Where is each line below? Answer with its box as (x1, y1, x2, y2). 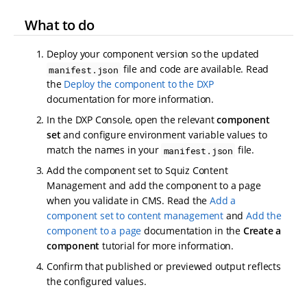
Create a (243, 224, 282, 238)
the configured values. (47, 275, 147, 288)
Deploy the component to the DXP (64, 77, 214, 91)
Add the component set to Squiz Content (47, 164, 228, 177)
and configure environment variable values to (60, 128, 267, 142)
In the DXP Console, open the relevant (47, 113, 217, 127)
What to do (25, 15, 94, 34)
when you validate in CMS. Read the (47, 194, 210, 208)
